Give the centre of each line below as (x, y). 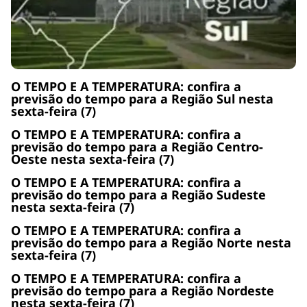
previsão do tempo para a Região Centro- (137, 146)
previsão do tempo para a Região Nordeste (143, 290)
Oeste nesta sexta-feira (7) (93, 159)
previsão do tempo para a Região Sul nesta (142, 98)
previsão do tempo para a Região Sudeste (138, 194)
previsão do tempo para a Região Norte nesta (151, 242)
